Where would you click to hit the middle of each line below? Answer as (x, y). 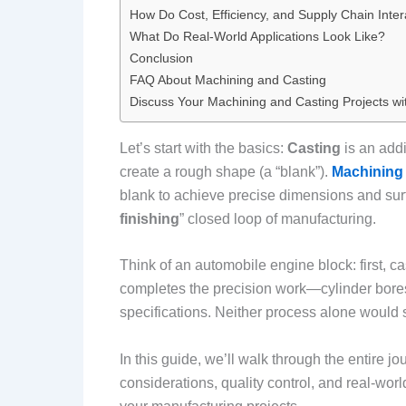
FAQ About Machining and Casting (228, 79)
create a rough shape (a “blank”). (226, 171)
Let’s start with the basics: (203, 148)
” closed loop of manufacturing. (278, 218)
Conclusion (161, 58)
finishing (150, 218)
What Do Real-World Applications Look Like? (257, 36)
